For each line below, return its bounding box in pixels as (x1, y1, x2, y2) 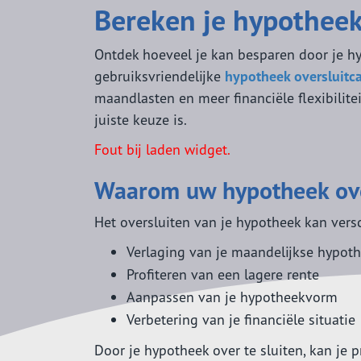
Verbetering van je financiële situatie (127, 309, 355, 329)
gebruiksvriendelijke (94, 66, 225, 85)
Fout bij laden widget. (94, 139, 230, 159)
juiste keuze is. (94, 110, 187, 129)
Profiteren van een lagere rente (127, 264, 319, 284)
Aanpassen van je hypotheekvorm (127, 287, 338, 306)
